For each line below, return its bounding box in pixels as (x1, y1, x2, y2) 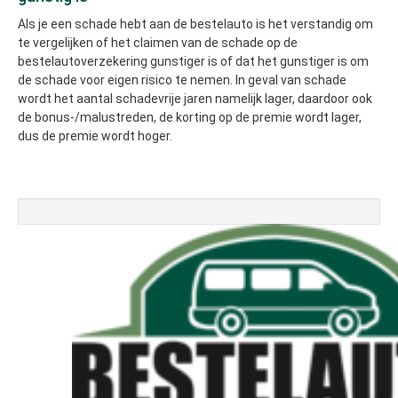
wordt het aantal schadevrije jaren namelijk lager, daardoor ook (18, 91, 372, 106)
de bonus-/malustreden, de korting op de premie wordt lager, (18, 109, 362, 124)
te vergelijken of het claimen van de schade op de (18, 35, 298, 50)
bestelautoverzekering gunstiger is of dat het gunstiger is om (18, 53, 369, 68)
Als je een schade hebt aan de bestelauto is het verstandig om (18, 16, 373, 31)
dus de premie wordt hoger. (18, 128, 172, 143)
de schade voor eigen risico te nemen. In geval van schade (18, 72, 346, 87)
